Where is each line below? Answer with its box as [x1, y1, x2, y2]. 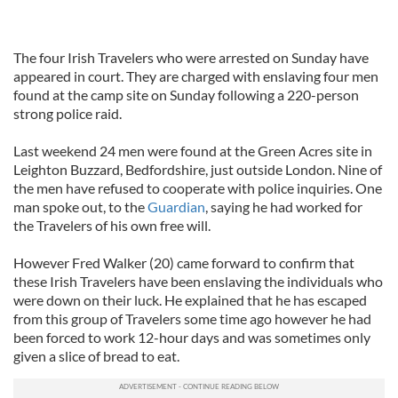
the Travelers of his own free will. [13, 217, 211, 234]
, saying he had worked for [205, 198, 362, 215]
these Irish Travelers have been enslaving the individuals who [13, 273, 383, 290]
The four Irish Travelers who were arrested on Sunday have [13, 49, 369, 66]
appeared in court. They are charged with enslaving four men [13, 68, 378, 84]
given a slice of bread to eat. [13, 347, 179, 364]
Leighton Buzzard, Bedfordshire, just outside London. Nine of [13, 161, 382, 178]
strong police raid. [13, 105, 122, 122]
